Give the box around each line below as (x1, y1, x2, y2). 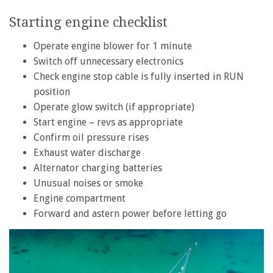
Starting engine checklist (9, 14, 168, 30)
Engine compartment (34, 193, 126, 205)
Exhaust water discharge (34, 147, 141, 159)
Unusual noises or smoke (34, 177, 143, 190)
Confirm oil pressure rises (34, 132, 149, 144)
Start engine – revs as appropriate (34, 116, 183, 129)
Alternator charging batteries (34, 162, 162, 174)
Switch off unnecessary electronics (34, 55, 183, 68)
